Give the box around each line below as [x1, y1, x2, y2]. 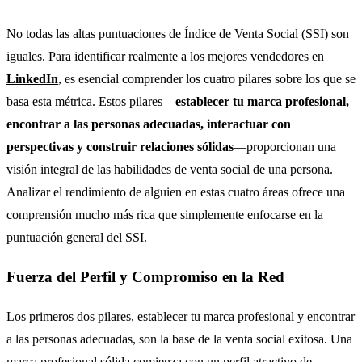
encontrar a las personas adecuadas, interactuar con [6, 117, 291, 132]
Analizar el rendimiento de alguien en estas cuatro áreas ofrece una [6, 185, 345, 200]
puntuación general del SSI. [6, 230, 147, 245]
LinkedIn [6, 72, 58, 86]
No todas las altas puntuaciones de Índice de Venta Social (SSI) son [6, 27, 349, 41]
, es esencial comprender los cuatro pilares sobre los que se [58, 72, 356, 86]
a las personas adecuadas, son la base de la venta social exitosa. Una [6, 331, 352, 346]
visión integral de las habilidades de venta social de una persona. [6, 162, 333, 177]
